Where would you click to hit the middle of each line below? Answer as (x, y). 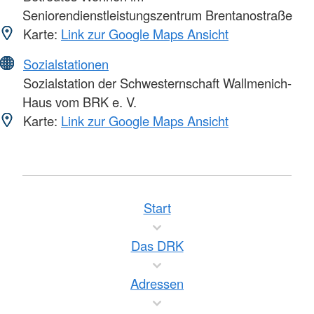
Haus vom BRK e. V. (80, 101)
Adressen (157, 283)
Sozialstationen (66, 63)
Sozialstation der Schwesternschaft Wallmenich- (156, 82)
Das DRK (157, 245)
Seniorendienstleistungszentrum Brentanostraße (157, 14)
